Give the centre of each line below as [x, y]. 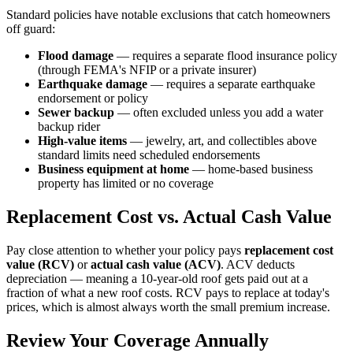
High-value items [82, 141]
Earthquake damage [93, 84]
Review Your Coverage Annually [137, 341]
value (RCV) [40, 265]
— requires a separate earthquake [231, 84]
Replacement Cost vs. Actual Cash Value [169, 217]
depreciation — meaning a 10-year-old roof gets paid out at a [157, 279]
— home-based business [251, 169]
